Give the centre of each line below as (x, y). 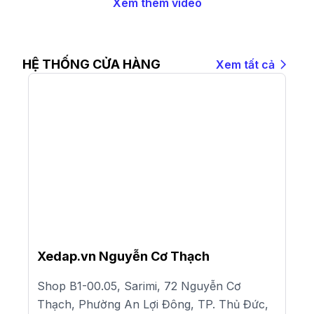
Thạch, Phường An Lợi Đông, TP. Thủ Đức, (153, 305)
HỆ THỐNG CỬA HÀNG (91, 64)
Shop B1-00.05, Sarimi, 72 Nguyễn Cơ (139, 286)
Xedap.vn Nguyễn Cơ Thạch (123, 257)
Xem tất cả (245, 65)
